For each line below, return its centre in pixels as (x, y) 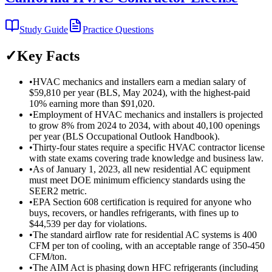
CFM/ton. (48, 256)
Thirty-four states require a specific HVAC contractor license (149, 147)
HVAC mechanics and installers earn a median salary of (139, 81)
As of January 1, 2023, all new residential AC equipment (141, 169)
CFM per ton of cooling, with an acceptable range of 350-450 (147, 245)
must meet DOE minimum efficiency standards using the (137, 180)
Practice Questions (118, 29)
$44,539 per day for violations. (88, 223)
